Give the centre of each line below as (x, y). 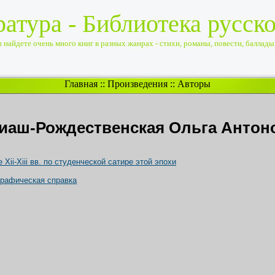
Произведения (137, 84)
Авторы (194, 84)
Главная (81, 84)
